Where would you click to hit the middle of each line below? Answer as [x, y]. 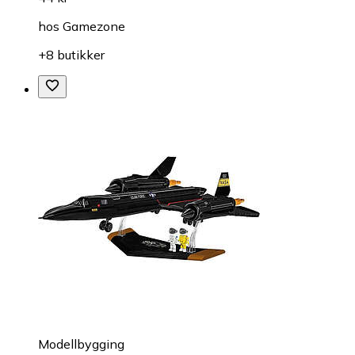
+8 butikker [71, 54]
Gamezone [94, 26]
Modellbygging [81, 344]
